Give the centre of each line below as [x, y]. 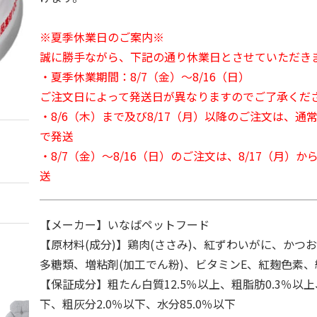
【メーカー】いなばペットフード [125, 224]
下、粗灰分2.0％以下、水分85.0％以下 [138, 304]
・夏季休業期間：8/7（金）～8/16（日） [145, 76]
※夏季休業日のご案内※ [102, 37]
